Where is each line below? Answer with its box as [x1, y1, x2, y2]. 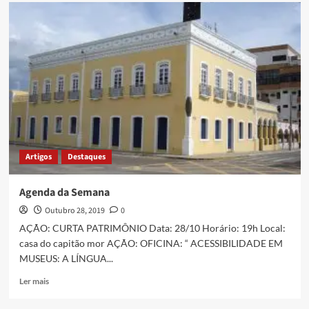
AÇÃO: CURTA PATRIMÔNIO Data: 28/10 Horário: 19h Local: [19, 222, 286, 235]
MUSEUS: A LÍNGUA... [19, 252, 113, 265]
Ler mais [19, 276, 49, 287]
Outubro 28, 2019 [44, 205, 105, 217]
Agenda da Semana [19, 185, 110, 201]
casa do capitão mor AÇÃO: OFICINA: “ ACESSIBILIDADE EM [19, 237, 283, 250]
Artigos [25, 151, 52, 163]
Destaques [67, 151, 106, 163]
